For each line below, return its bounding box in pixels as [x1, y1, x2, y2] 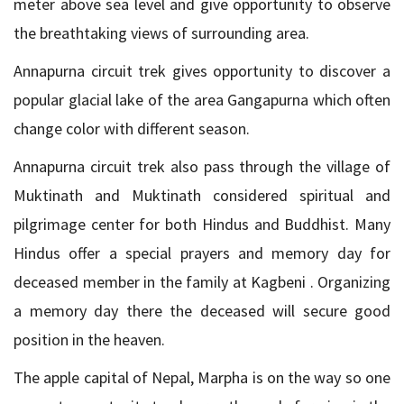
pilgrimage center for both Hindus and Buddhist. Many [14, 214, 390, 234]
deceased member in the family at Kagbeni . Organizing [14, 271, 390, 292]
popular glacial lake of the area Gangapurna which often [14, 89, 390, 110]
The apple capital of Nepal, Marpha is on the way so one [14, 367, 390, 388]
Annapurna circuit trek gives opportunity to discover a [14, 60, 390, 81]
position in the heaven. [14, 329, 165, 350]
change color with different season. [14, 118, 250, 139]
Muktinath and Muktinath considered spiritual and [14, 185, 390, 206]
